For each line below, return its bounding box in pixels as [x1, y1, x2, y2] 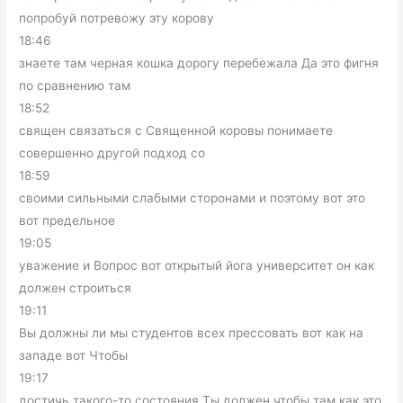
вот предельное [19, 213, 116, 228]
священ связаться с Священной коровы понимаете [19, 123, 334, 139]
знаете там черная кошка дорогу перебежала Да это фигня [19, 56, 380, 71]
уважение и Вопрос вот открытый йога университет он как [19, 258, 375, 273]
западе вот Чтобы [19, 348, 129, 363]
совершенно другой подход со [19, 146, 206, 161]
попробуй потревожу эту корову [19, 11, 215, 26]
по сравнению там [19, 78, 131, 94]
